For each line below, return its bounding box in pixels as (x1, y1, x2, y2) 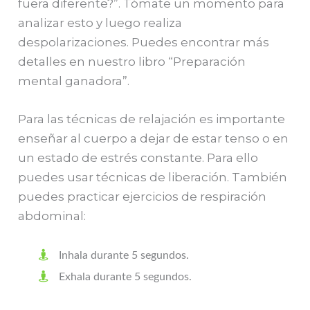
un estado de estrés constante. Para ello (18, 151, 259, 165)
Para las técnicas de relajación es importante (18, 112, 286, 127)
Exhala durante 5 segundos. (59, 271, 192, 283)
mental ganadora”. (18, 73, 130, 88)
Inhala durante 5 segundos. (59, 250, 190, 262)
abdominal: (18, 209, 86, 224)
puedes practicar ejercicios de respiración (18, 190, 267, 204)
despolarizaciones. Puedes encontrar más (18, 35, 270, 49)
